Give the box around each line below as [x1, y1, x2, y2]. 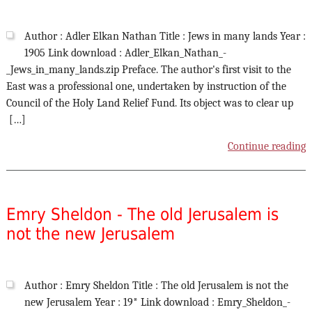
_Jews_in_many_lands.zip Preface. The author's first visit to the [6, 63, 291, 77]
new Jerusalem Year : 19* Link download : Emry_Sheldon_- [24, 296, 290, 309]
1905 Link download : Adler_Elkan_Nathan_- [24, 47, 226, 60]
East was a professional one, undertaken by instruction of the [6, 80, 286, 93]
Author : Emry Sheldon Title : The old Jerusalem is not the [24, 279, 288, 292]
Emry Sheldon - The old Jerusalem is [6, 205, 279, 225]
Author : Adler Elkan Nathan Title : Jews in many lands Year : [24, 30, 306, 43]
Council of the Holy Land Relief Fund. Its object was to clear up [6, 97, 293, 110]
